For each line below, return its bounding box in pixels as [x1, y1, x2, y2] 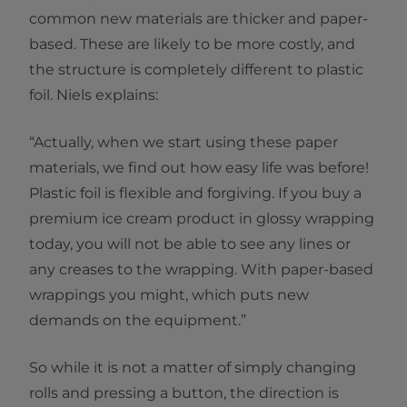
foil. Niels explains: [29, 86, 158, 104]
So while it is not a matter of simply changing [29, 359, 356, 377]
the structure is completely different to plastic [29, 61, 363, 79]
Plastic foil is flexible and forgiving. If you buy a [29, 184, 362, 203]
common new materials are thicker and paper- [29, 10, 368, 28]
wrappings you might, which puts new [29, 286, 309, 304]
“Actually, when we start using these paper [29, 134, 338, 152]
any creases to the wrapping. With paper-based [29, 261, 373, 279]
